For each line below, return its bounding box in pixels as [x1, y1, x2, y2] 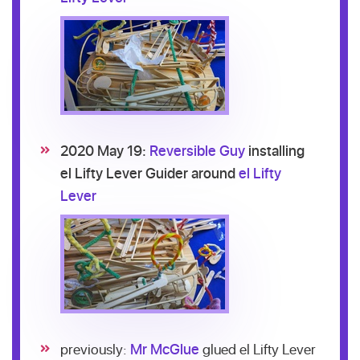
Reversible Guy [149, 141, 245, 160]
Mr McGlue [130, 339, 199, 358]
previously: [60, 339, 130, 358]
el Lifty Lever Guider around [60, 163, 239, 182]
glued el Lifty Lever [199, 339, 316, 358]
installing [245, 141, 305, 160]
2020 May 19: [60, 141, 149, 160]
